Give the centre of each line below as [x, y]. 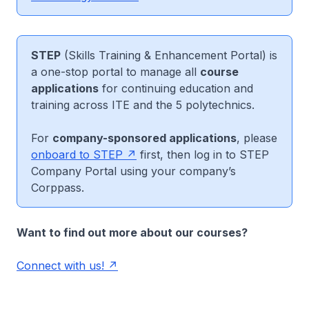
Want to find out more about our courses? [132, 232]
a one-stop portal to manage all [116, 72]
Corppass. [58, 188]
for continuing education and [176, 88]
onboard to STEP [77, 154]
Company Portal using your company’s [133, 171]
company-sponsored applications [144, 138]
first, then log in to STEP [203, 154]
